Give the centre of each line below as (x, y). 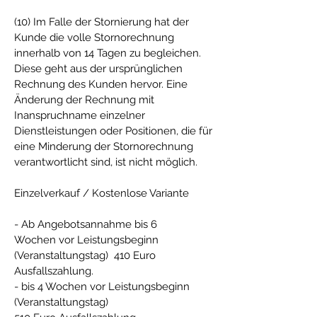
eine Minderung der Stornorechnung (104, 146)
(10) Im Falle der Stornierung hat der (102, 22)
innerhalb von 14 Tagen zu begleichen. (108, 53)
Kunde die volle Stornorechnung (94, 38)
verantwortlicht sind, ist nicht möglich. (106, 162)
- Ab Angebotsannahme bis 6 (86, 224)
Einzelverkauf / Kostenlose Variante (102, 193)
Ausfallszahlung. (54, 271)
